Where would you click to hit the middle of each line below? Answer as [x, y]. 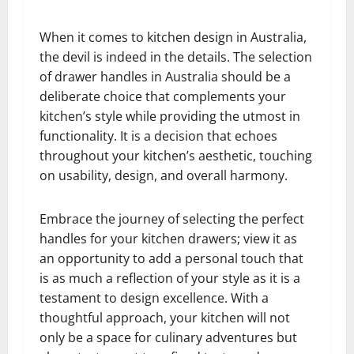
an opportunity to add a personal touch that [171, 259]
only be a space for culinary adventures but [168, 338]
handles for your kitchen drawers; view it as [168, 239]
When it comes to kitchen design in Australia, [173, 38]
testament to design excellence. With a [154, 298]
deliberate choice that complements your [163, 97]
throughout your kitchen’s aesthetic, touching [176, 156]
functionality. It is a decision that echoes [158, 136]
